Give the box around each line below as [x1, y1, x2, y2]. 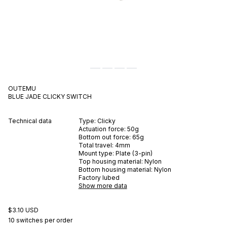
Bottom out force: [78, 133, 132, 141]
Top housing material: [78, 157, 143, 165]
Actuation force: [78, 125, 127, 133]
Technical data [8, 117, 52, 125]
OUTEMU [8, 84, 36, 92]
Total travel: [78, 141, 115, 149]
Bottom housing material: [78, 165, 153, 173]
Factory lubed [78, 173, 120, 181]
